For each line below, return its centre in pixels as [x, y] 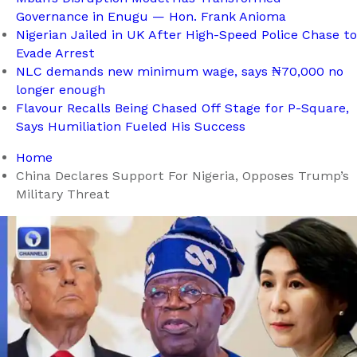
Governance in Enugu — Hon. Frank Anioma [151, 16]
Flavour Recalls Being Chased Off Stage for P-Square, [182, 108]
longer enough [61, 89]
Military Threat [63, 194]
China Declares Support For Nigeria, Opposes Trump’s [182, 175]
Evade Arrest [55, 53]
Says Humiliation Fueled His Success [131, 126]
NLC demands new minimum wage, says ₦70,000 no [180, 71]
